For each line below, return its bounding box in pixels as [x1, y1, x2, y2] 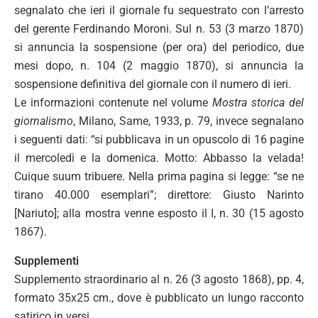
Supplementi [14, 253, 79, 268]
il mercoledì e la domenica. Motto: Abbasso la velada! [14, 150, 304, 165]
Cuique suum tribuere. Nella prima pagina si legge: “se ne [14, 169, 304, 183]
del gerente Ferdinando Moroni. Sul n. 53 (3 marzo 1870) [14, 21, 304, 35]
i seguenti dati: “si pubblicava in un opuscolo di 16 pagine [14, 132, 304, 146]
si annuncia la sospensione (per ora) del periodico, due [14, 40, 304, 54]
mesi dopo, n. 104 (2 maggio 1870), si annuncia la [14, 58, 304, 72]
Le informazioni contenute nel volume [14, 95, 213, 109]
